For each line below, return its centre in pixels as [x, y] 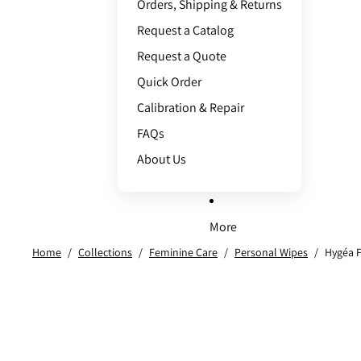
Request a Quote [182, 56]
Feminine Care [183, 252]
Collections [105, 252]
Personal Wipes [271, 252]
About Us [162, 159]
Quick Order [169, 82]
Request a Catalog [185, 30]
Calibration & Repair [191, 108]
